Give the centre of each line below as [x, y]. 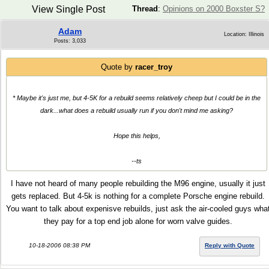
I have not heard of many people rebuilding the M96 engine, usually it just [138, 183]
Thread [145, 9]
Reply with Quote [230, 245]
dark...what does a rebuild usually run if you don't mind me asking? [137, 110]
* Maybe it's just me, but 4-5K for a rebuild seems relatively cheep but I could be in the [137, 98]
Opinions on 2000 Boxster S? [214, 9]
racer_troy [154, 67]
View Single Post [68, 9]
